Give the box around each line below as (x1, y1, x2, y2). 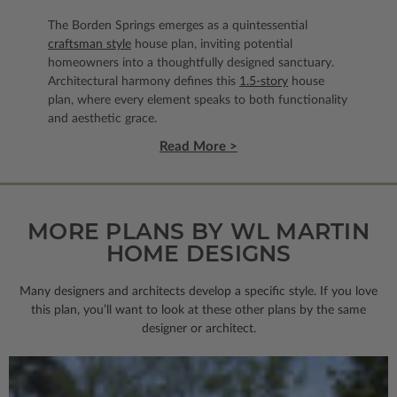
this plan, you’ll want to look (31, 304, 188, 317)
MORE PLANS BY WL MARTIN (27, 218, 370, 245)
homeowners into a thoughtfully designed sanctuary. (48, 57, 334, 70)
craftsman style (48, 38, 131, 51)
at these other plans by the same (188, 304, 366, 317)
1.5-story (239, 75, 288, 89)
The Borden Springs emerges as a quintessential (48, 19, 307, 33)
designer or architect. (141, 323, 256, 336)
